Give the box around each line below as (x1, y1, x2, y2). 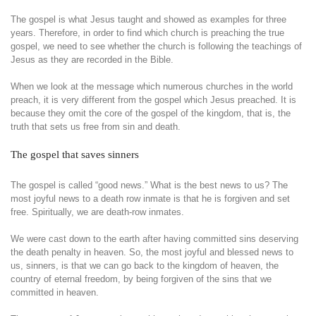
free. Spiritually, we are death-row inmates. (11, 207, 184, 217)
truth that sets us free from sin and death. (11, 121, 181, 132)
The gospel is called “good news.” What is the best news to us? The (11, 180, 288, 190)
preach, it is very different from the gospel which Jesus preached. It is (11, 95, 296, 105)
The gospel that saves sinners (11, 149, 139, 160)
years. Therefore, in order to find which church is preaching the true (11, 28, 284, 38)
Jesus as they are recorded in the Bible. (11, 54, 174, 65)
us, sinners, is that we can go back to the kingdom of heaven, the (11, 260, 279, 271)
